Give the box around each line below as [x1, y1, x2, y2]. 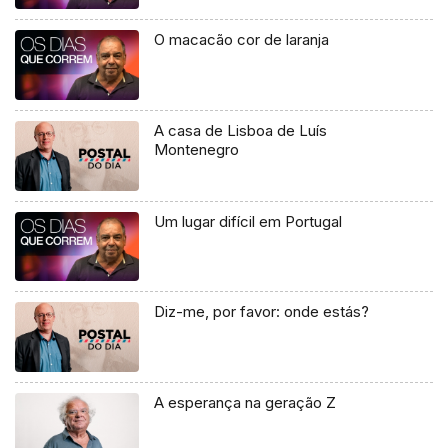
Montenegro [154, 139, 240, 159]
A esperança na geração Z [154, 393, 337, 413]
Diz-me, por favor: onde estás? [154, 302, 370, 322]
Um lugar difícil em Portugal [154, 211, 343, 231]
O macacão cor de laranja [154, 29, 330, 49]
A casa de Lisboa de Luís [154, 120, 328, 140]
